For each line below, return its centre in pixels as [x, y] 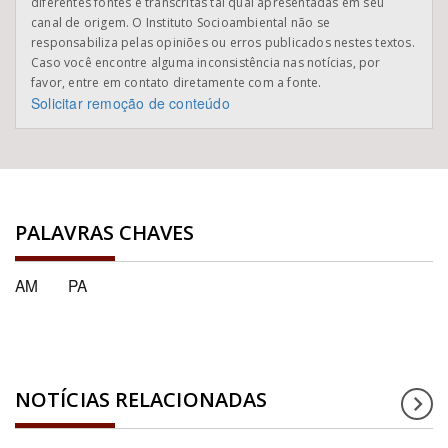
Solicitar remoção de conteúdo [130, 103]
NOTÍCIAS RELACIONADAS [141, 399]
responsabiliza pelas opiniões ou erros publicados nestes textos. [223, 42]
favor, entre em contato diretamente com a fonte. [176, 82]
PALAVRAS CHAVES [105, 232]
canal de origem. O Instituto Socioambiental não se [180, 22]
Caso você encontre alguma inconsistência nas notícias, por [206, 62]
